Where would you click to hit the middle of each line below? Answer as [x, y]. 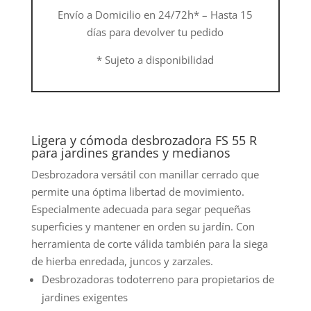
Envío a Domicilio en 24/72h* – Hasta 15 [155, 14]
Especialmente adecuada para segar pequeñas [141, 209]
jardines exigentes [84, 297]
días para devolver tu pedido [155, 32]
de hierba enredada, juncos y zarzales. [122, 261]
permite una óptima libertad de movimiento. [137, 191]
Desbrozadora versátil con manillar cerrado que [145, 174]
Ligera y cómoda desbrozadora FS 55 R [144, 140]
